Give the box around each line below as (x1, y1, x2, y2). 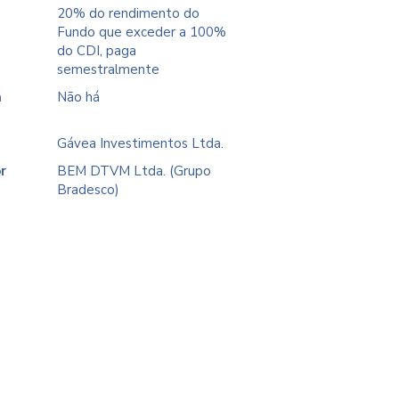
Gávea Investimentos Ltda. (57, 134, 224, 152)
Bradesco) (57, 181, 120, 199)
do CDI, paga (57, 42, 137, 60)
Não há (57, 88, 101, 106)
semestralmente (57, 61, 160, 78)
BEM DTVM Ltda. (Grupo (57, 162, 212, 180)
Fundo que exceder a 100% (57, 23, 227, 41)
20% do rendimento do (57, 4, 200, 22)
